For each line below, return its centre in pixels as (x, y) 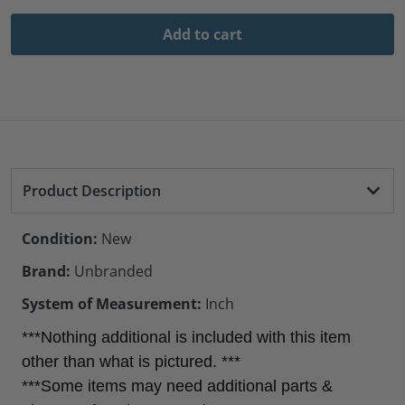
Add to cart (202, 34)
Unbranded (112, 271)
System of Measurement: (112, 303)
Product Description (92, 190)
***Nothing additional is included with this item (186, 337)
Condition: (60, 238)
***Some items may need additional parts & (177, 386)
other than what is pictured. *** (131, 361)
